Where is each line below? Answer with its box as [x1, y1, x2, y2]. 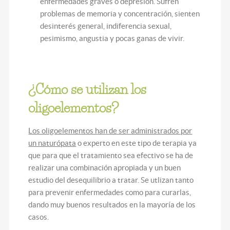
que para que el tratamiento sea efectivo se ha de [28, 150, 194, 160]
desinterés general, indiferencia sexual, [40, 21, 172, 30]
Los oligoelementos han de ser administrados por [28, 126, 193, 135]
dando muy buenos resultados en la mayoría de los [28, 200, 196, 209]
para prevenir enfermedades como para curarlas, [28, 187, 191, 197]
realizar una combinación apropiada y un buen [28, 163, 181, 172]
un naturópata [28, 138, 76, 147]
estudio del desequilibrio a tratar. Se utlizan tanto [28, 175, 194, 184]
